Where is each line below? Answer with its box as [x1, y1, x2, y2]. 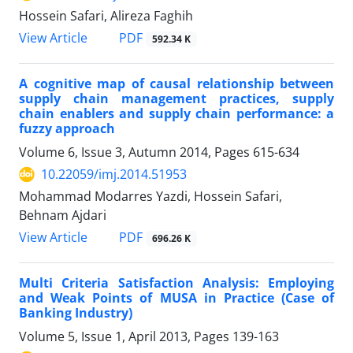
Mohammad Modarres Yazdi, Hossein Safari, [19, 188, 282, 206]
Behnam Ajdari [19, 206, 106, 225]
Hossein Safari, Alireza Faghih [19, 6, 193, 24]
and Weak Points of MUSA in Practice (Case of [19, 289, 334, 307]
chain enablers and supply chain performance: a [19, 105, 334, 123]
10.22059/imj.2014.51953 [41, 165, 187, 184]
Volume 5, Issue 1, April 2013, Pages [19, 328, 232, 346]
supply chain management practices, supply [19, 90, 334, 108]
